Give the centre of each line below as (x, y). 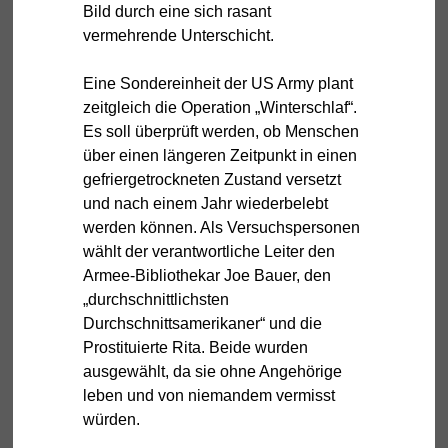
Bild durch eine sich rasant (177, 11)
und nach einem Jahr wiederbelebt (205, 203)
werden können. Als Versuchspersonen (221, 227)
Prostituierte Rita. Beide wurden (195, 347)
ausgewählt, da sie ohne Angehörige (212, 371)
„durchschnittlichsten (156, 299)
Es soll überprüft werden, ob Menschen (221, 131)
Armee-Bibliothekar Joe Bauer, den (207, 275)
